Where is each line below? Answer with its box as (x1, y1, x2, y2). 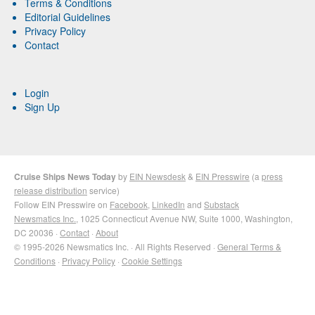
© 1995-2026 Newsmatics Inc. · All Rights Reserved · (14, 240, 217, 253)
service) (87, 184, 120, 197)
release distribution (14, 184, 87, 197)
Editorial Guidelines (25, 10, 110, 25)
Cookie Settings (122, 255, 182, 267)
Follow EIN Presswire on (14, 198, 110, 211)
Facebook (110, 198, 148, 211)
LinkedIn (152, 198, 185, 211)
